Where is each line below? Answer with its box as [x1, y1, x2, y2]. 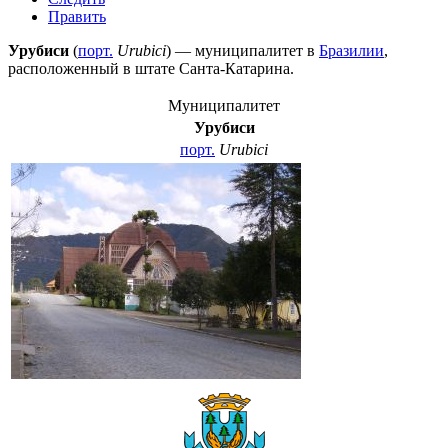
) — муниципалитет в [166, 41, 319, 59]
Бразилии [319, 41, 384, 59]
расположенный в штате [8, 59, 179, 77]
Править [48, 7, 106, 25]
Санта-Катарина [179, 59, 290, 77]
